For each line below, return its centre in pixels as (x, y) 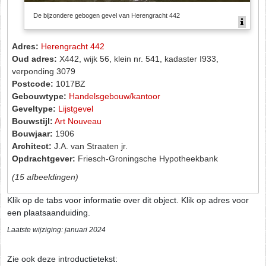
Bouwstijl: (33, 121)
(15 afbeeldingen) (45, 177)
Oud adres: (35, 58)
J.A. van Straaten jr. (90, 146)
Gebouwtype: (39, 96)
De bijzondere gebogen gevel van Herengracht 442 (107, 15)
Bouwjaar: (33, 133)
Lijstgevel (76, 108)
